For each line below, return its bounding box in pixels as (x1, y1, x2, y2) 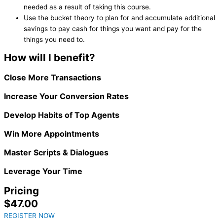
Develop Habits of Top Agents (4, 110, 119, 120)
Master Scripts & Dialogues (4, 147, 109, 158)
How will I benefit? (4, 51, 95, 64)
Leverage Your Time (4, 166, 82, 177)
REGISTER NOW (4, 212, 55, 220)
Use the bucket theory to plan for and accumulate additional (24, 13, 215, 22)
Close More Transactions (4, 73, 101, 83)
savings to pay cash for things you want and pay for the (24, 24, 202, 33)
